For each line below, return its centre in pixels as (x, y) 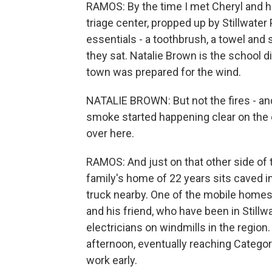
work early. (112, 260)
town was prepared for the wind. (164, 72)
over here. (110, 133)
